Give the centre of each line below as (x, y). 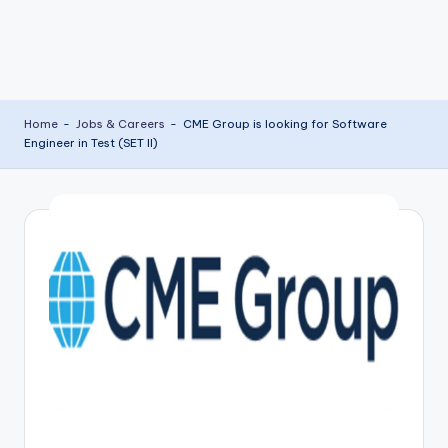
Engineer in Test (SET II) (91, 143)
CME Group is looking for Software (284, 124)
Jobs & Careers (120, 124)
